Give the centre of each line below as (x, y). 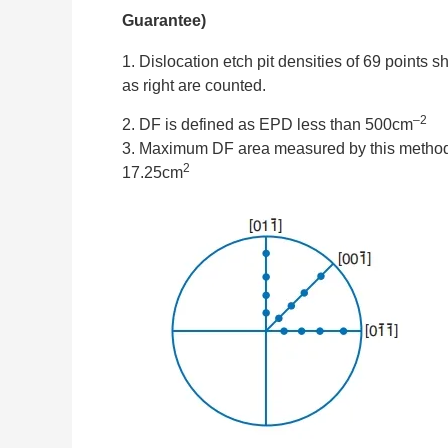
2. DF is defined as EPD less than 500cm (267, 124)
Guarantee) (164, 21)
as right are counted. (194, 86)
